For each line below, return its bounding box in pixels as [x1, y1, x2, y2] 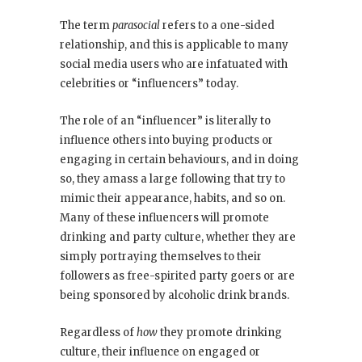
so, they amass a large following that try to [60, 172, 285, 187]
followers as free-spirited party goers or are [60, 269, 295, 284]
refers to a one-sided [160, 19, 275, 33]
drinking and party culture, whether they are [60, 230, 296, 245]
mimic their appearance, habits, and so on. [60, 192, 285, 206]
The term [60, 19, 112, 33]
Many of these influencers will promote [60, 211, 269, 225]
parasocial [112, 19, 160, 33]
